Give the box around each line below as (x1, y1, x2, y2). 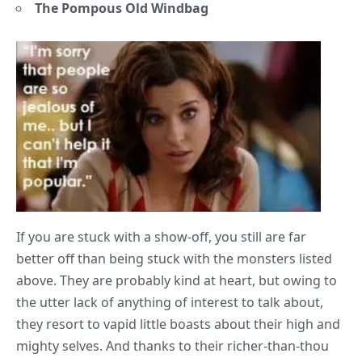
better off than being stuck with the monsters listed (16, 250, 332, 268)
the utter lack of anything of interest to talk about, (16, 293, 323, 312)
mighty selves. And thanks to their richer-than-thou (16, 337, 329, 356)
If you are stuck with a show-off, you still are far (16, 228, 306, 246)
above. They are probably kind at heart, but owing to (16, 271, 337, 290)
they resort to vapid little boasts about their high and (16, 315, 340, 334)
